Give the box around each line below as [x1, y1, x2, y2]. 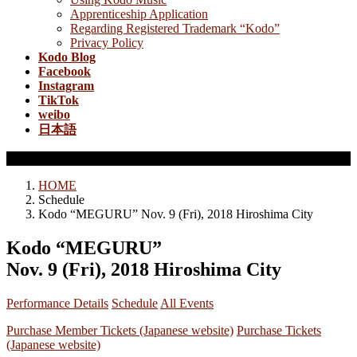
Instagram [38, 78, 94, 92]
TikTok [38, 92, 79, 107]
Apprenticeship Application [70, 6, 208, 21]
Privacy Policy [70, 35, 143, 49]
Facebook [38, 64, 91, 78]
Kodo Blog [38, 49, 96, 64]
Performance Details [6, 296, 108, 310]
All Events [160, 296, 214, 310]
